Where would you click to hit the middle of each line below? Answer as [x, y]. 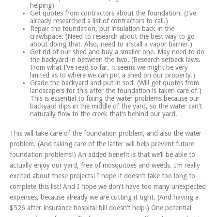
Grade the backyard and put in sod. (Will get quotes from [115, 83]
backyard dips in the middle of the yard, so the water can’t [116, 106]
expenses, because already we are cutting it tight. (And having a [104, 197]
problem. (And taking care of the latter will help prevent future [102, 144]
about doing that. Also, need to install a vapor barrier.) [111, 44]
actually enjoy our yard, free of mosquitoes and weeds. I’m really [105, 165]
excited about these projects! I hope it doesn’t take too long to [102, 176]
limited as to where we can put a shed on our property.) [113, 75]
